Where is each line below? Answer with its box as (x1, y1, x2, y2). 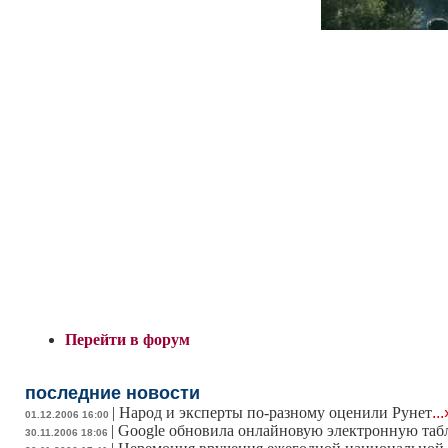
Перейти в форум (65, 331, 190, 349)
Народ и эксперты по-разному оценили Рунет (119, 404, 432, 422)
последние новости (25, 383, 200, 404)
